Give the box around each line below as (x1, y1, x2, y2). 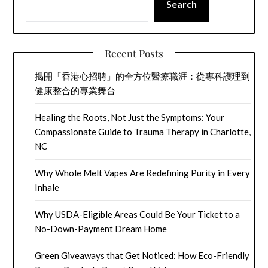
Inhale (35, 181, 60, 193)
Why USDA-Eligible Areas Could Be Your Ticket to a (35, 208, 240, 220)
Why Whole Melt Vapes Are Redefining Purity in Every (35, 167, 251, 178)
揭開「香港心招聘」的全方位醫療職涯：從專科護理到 (35, 70, 251, 81)
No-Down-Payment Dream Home (35, 223, 167, 234)
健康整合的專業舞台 (35, 84, 116, 96)
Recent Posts (105, 46, 163, 60)
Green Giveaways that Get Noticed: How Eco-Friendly (35, 249, 250, 261)
